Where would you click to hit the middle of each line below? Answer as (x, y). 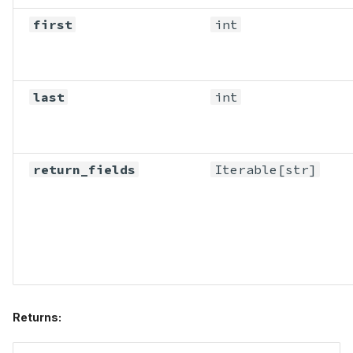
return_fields (84, 169)
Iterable (245, 169)
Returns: (37, 317)
